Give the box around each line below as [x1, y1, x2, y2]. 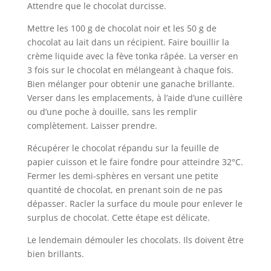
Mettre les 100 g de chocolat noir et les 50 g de [27, 22, 217, 34]
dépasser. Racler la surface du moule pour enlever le [27, 197, 243, 209]
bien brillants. [27, 247, 84, 260]
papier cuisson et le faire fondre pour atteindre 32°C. [27, 155, 243, 168]
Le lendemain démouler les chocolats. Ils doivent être [27, 233, 244, 246]
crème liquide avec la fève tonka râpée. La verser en [27, 50, 238, 62]
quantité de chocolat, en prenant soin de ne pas [27, 183, 223, 195]
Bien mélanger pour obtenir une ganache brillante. [27, 77, 235, 90]
